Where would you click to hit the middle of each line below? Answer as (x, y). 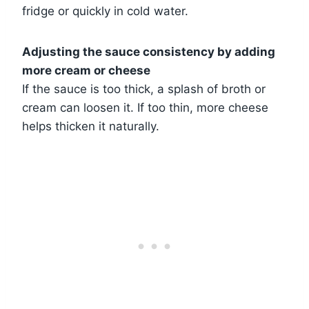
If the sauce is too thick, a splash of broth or (144, 89)
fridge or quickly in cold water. (105, 11)
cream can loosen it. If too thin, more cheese (145, 107)
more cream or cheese (86, 70)
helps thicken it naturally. (91, 126)
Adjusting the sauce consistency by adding (149, 51)
